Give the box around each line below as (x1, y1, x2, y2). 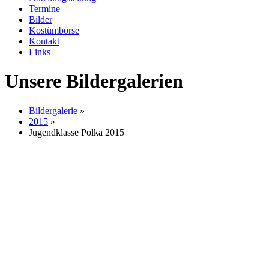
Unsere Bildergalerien (5, 70, 183, 92)
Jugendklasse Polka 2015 (29, 127, 124, 138)
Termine (29, 4, 60, 14)
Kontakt (29, 36, 59, 46)
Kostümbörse (29, 25, 79, 35)
